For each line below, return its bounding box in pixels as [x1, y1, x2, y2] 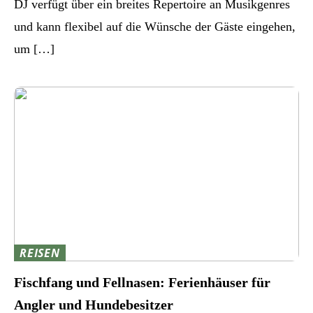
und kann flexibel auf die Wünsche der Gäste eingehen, [14, 20, 296, 34]
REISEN [20, 245, 60, 261]
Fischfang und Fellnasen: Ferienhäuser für [14, 274, 270, 290]
